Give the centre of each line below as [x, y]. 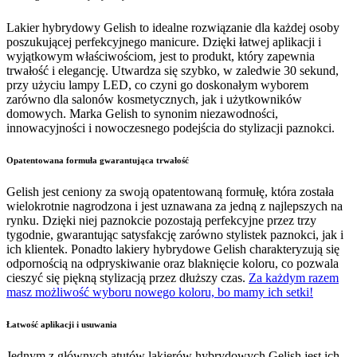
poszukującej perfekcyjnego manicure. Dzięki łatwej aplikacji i [164, 41]
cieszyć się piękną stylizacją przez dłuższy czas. [127, 277]
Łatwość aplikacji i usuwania [62, 324]
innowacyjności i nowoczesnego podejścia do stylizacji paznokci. [171, 127]
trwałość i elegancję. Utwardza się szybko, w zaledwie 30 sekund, [173, 70]
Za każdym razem [294, 277]
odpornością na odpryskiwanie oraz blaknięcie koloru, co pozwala [173, 263]
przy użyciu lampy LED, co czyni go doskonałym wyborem [157, 84]
